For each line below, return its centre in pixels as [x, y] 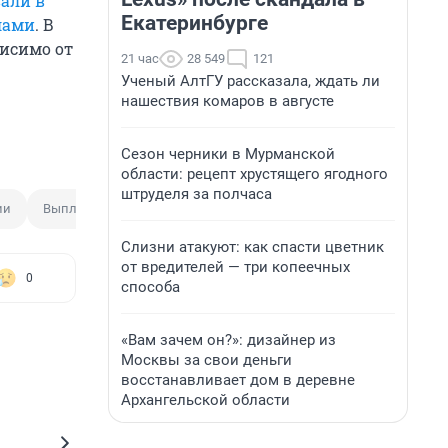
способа [150, 287]
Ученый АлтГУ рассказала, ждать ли [250, 81]
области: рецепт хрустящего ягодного [254, 174]
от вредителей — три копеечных [235, 267]
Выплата [70, 209]
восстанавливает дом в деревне [238, 380]
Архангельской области [205, 400]
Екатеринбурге [194, 23]
